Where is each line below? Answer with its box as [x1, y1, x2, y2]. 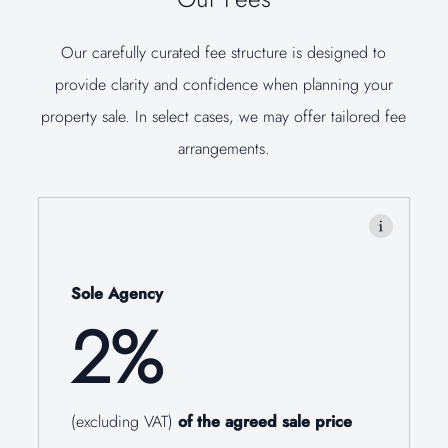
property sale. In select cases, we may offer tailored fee [41, 105, 407, 129]
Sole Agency [71, 282, 164, 306]
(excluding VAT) [71, 410, 179, 434]
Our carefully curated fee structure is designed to [61, 41, 387, 65]
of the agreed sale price [178, 410, 353, 434]
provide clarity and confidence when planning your [54, 73, 393, 97]
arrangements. [177, 137, 270, 161]
